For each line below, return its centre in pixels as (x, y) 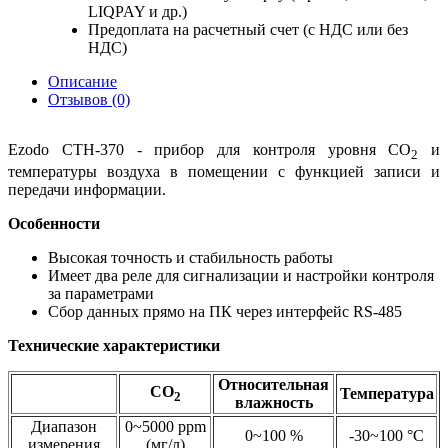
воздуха (133, 172)
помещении (228, 172)
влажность (273, 403)
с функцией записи (349, 172)
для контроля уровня (296, 149)
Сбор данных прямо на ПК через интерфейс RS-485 (225, 312)
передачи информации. (87, 190)
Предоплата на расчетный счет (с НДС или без (248, 29)
